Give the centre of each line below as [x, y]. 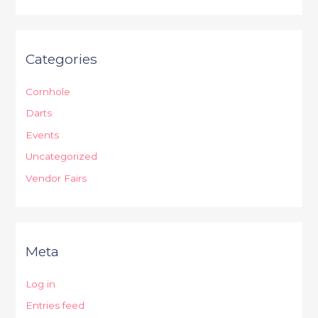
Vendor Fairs [56, 178]
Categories [62, 59]
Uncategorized [62, 157]
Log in [41, 284]
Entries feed [55, 306]
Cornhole [48, 92]
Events [43, 135]
